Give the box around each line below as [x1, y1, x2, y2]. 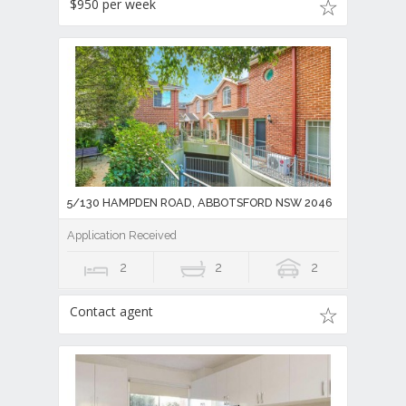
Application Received [67, 228, 177, 243]
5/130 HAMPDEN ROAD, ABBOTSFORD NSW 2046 [67, 196, 333, 210]
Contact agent [70, 303, 153, 321]
